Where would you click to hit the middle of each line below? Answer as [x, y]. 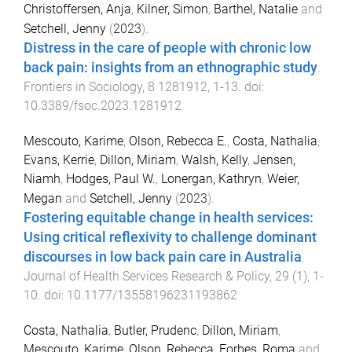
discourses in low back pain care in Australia [163, 257]
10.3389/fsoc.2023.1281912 [103, 106]
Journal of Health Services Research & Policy [147, 277]
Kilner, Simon [172, 9]
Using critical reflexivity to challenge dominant [170, 238]
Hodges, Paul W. [111, 179]
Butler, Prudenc [155, 331]
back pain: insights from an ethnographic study [170, 68]
